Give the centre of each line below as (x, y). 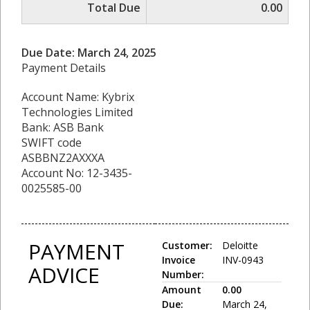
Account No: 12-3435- (77, 173)
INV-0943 (243, 260)
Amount (182, 290)
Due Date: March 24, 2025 (89, 53)
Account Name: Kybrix (78, 97)
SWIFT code (52, 143)
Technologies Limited (77, 112)
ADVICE (64, 275)
